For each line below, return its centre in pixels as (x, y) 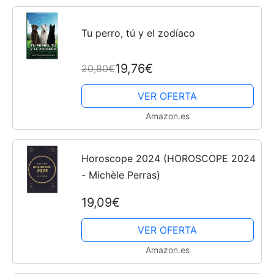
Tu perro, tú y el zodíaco (138, 33)
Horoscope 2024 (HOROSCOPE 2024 (168, 159)
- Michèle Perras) (120, 175)
